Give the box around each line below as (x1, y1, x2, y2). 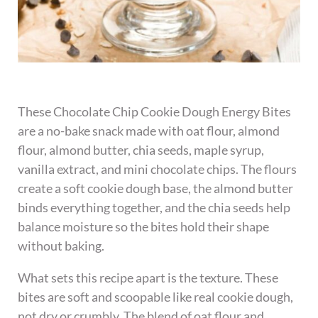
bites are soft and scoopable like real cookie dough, (18, 289, 294, 305)
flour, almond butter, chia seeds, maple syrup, (18, 142, 265, 158)
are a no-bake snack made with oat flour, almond (18, 123, 280, 139)
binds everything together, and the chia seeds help (18, 199, 291, 216)
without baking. (18, 238, 105, 254)
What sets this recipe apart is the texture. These (18, 270, 279, 286)
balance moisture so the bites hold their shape (18, 219, 270, 235)
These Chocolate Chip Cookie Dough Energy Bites (18, 104, 292, 120)
